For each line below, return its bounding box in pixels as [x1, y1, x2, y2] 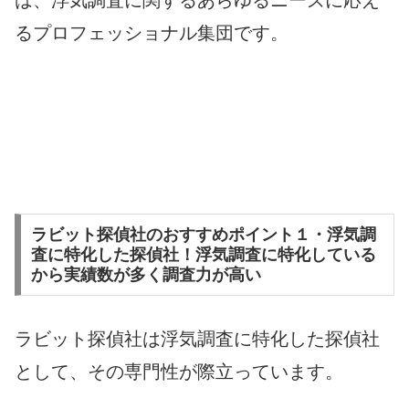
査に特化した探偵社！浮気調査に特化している [30, 246, 376, 265]
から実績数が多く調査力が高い [30, 266, 261, 285]
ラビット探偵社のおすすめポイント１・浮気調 [30, 225, 376, 245]
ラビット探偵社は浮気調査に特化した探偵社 [15, 329, 380, 350]
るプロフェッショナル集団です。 [15, 23, 288, 44]
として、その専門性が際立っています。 [15, 362, 343, 383]
